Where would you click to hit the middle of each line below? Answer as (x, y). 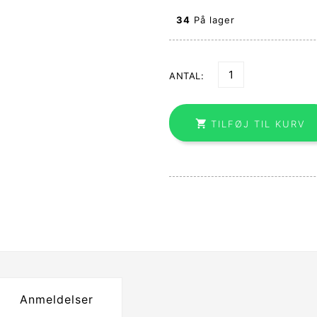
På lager (213, 19)
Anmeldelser (57, 299)
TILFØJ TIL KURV (258, 123)
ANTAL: (186, 75)
